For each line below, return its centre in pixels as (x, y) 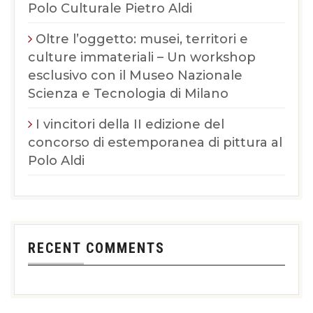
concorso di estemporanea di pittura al (155, 143)
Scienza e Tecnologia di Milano (128, 94)
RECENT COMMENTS (96, 248)
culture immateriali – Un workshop (142, 57)
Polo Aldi (56, 161)
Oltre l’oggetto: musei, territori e (142, 39)
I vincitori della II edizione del (130, 124)
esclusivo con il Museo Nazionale (135, 75)
